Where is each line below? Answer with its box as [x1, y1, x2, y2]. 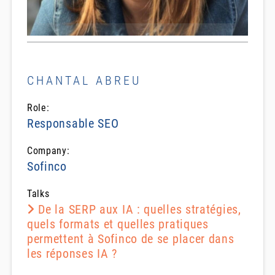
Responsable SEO [26, 116, 119, 131]
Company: [26, 145, 70, 157]
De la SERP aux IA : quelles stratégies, [34, 202, 241, 217]
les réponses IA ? [26, 246, 117, 261]
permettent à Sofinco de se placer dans [26, 231, 234, 247]
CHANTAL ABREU [26, 73, 141, 88]
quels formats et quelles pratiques [26, 217, 209, 232]
